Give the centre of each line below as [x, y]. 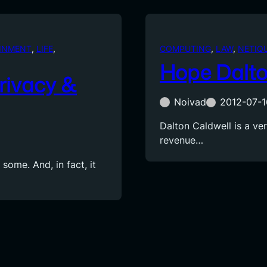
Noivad [190, 102]
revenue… [181, 140]
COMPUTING [185, 49]
